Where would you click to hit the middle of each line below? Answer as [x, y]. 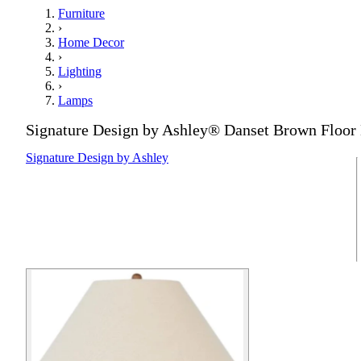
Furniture [81, 14]
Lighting [80, 72]
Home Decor [91, 43]
